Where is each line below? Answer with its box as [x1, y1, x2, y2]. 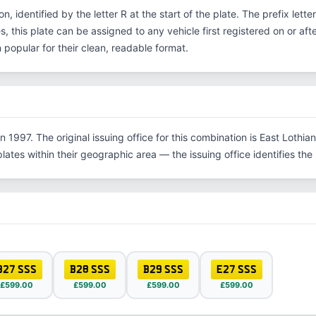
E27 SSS [216, 263, 257, 275]
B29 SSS [142, 263, 183, 275]
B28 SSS [69, 263, 110, 275]
